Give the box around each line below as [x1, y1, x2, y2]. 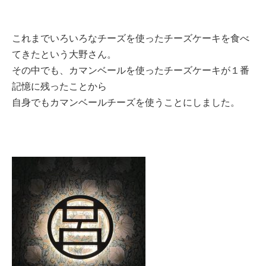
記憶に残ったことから [12, 80, 107, 93]
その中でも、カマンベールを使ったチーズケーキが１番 [12, 64, 249, 77]
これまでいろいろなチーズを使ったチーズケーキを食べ [12, 31, 249, 45]
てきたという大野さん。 [12, 47, 116, 61]
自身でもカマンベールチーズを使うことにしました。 [12, 96, 240, 109]
